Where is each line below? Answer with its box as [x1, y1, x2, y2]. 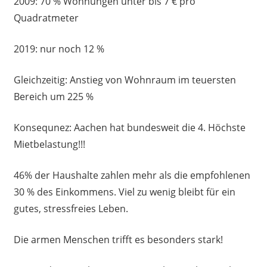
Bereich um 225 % [13, 90, 94, 104]
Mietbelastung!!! [13, 138, 85, 151]
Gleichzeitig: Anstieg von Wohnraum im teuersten [13, 73, 236, 87]
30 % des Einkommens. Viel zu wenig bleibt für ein [13, 185, 235, 199]
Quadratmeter [13, 11, 79, 25]
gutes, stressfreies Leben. [13, 202, 128, 216]
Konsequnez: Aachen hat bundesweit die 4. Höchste [13, 121, 246, 135]
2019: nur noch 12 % [13, 42, 104, 56]
